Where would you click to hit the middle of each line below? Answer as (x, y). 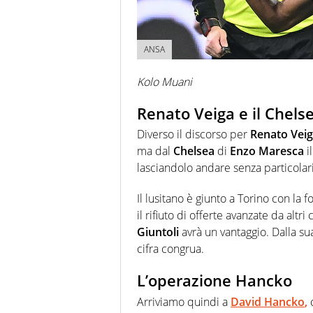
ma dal (155, 151)
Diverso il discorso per (194, 134)
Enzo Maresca (267, 151)
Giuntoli (158, 232)
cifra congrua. (170, 249)
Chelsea (194, 151)
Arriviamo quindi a (184, 301)
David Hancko (268, 301)
